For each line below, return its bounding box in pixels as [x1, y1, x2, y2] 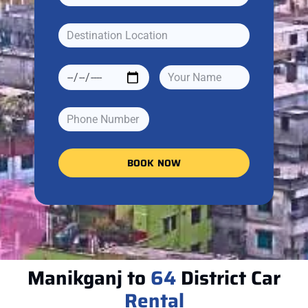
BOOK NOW [126, 155, 181, 170]
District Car [176, 262, 280, 293]
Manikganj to [27, 262, 151, 293]
